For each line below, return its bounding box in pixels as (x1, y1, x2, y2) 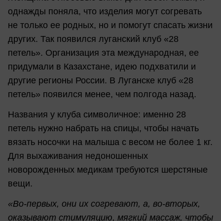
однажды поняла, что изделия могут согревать (8, 6, 202, 16)
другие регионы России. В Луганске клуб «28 (8, 75, 193, 85)
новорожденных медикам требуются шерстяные (8, 164, 208, 175)
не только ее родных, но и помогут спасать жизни (8, 20, 213, 30)
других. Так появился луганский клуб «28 (8, 34, 179, 44)
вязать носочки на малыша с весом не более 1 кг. (8, 137, 213, 147)
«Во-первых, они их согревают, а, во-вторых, (8, 199, 200, 209)
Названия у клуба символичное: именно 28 (8, 109, 186, 119)
